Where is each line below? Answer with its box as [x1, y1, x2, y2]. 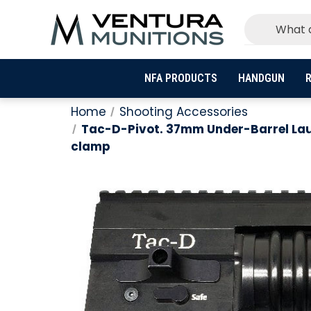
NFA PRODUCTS [144, 72, 217, 85]
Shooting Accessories [119, 103, 248, 120]
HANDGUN [237, 72, 285, 85]
